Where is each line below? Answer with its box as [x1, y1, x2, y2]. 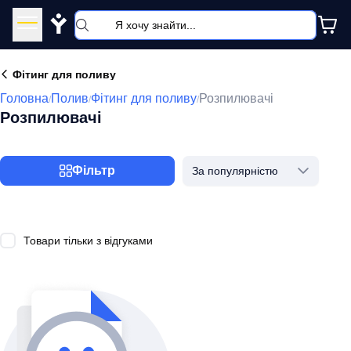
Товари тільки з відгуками [24, 233, 153, 247]
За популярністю [191, 164, 278, 177]
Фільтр [71, 164, 115, 177]
